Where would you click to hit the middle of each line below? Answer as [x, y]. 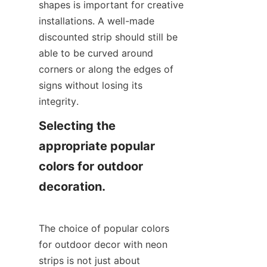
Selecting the [77, 126]
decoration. [72, 187]
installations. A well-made [97, 21]
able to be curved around [96, 53]
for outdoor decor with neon [103, 244]
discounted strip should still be [108, 37]
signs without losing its [91, 85]
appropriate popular [97, 146]
